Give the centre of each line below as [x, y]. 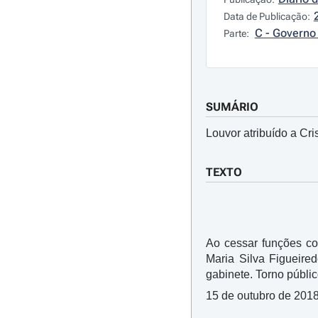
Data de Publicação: [267, 16]
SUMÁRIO [232, 107]
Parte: [237, 33]
